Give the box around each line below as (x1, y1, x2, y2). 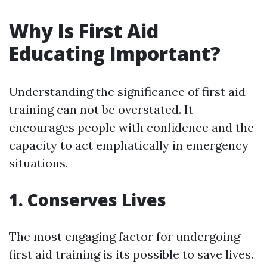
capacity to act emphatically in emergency (9, 137, 249, 153)
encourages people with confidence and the (9, 119, 254, 135)
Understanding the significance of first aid (9, 83, 246, 99)
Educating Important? (9, 40, 221, 66)
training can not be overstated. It (9, 101, 193, 117)
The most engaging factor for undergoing (9, 228, 240, 244)
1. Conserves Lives (9, 188, 166, 211)
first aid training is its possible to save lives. (9, 246, 253, 262)
